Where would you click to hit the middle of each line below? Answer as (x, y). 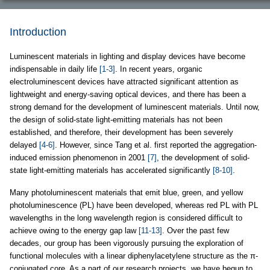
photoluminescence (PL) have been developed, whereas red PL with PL (134, 205)
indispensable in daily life (55, 69)
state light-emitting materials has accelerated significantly (111, 170)
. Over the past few (196, 231)
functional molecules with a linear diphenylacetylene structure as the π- (134, 256)
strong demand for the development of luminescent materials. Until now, (135, 107)
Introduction (38, 32)
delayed (24, 145)
